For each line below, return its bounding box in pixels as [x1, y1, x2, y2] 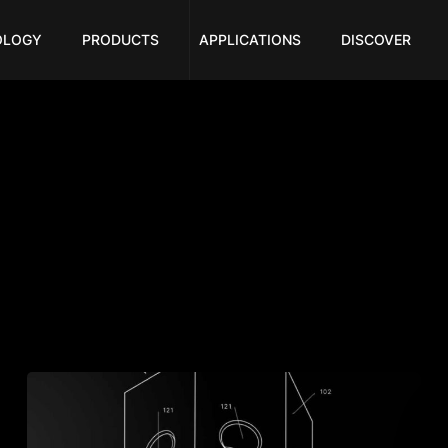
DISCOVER [340, 31, 411, 49]
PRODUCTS [81, 31, 159, 49]
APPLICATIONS [198, 31, 301, 49]
